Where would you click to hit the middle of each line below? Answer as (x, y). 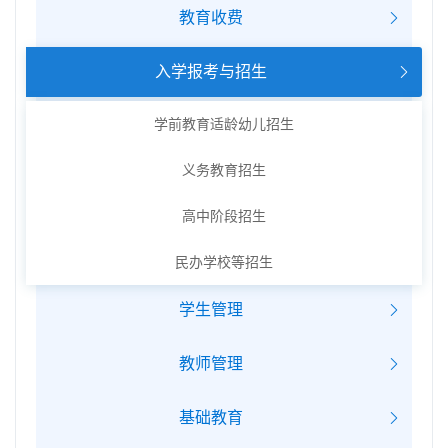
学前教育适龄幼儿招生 (224, 124)
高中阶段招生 (224, 216)
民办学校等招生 (224, 262)
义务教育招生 (224, 170)
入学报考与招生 (211, 72)
